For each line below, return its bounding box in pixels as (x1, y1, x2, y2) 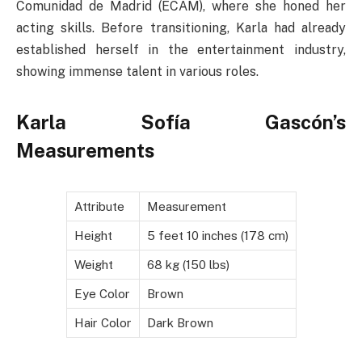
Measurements (16, 138, 154, 162)
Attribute (74, 200, 124, 214)
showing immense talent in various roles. (16, 63, 259, 79)
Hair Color (74, 316, 132, 330)
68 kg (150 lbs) (146, 258, 229, 272)
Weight (74, 258, 113, 272)
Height (74, 229, 112, 243)
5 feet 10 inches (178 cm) (146, 229, 288, 243)
